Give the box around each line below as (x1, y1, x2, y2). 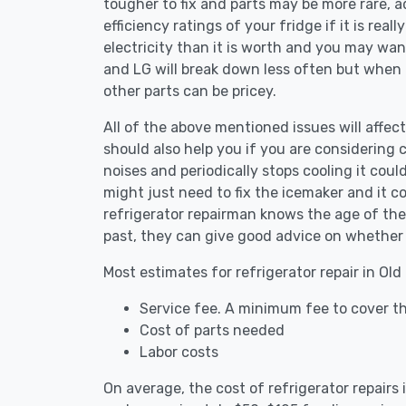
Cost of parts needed (140, 322, 285, 339)
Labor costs (140, 343, 218, 361)
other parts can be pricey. (103, 82, 276, 100)
